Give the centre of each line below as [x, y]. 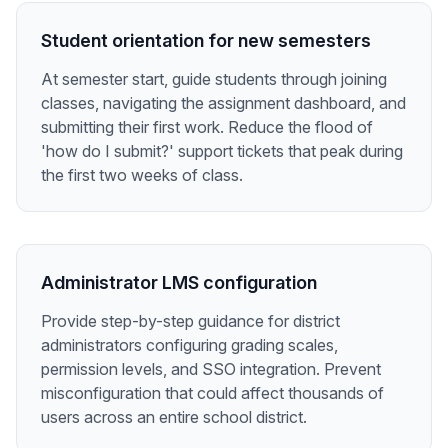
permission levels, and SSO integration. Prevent [211, 369]
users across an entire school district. [174, 417]
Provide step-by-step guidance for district [190, 321]
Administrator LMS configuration [179, 283]
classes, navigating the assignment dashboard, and [223, 103]
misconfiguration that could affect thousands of [212, 393]
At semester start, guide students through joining [214, 79]
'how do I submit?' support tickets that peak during [222, 151]
